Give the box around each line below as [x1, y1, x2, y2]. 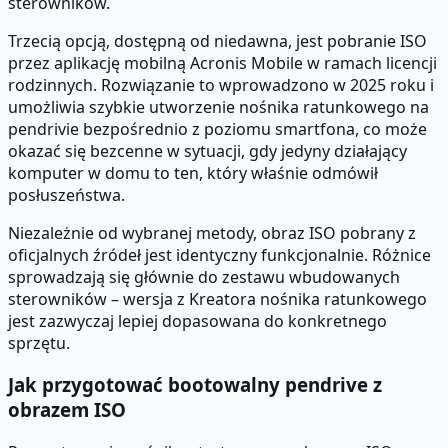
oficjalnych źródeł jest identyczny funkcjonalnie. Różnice [8, 243, 431, 266]
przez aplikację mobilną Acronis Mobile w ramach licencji [8, 51, 437, 74]
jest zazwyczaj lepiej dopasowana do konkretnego [8, 309, 387, 332]
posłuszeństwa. [8, 183, 125, 206]
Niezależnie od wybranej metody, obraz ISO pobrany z [8, 221, 416, 244]
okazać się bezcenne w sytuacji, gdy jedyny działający [8, 139, 407, 162]
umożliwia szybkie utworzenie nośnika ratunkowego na [8, 95, 429, 118]
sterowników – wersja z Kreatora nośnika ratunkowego [8, 287, 427, 310]
